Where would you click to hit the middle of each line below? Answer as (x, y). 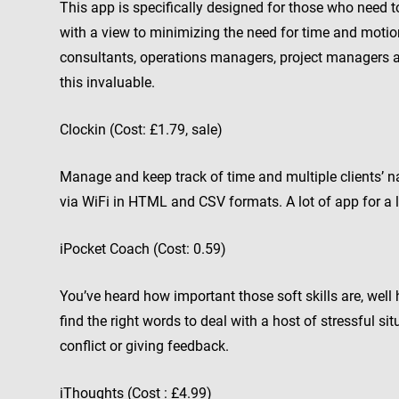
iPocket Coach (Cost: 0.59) (143, 249)
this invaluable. (107, 82)
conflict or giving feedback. (144, 346)
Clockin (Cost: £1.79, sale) (141, 130)
